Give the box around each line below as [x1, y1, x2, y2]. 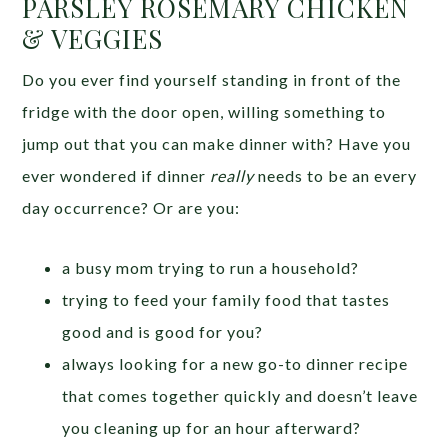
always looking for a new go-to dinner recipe [62, 354, 409, 374]
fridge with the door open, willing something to [22, 102, 387, 122]
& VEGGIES [22, 21, 164, 57]
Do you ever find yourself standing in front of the [22, 70, 402, 90]
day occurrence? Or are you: [22, 198, 241, 218]
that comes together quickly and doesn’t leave [62, 386, 419, 406]
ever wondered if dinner [22, 166, 211, 186]
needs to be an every [254, 166, 418, 186]
